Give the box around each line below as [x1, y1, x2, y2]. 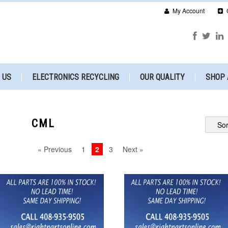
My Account [171, 6, 205, 15]
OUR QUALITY [140, 72, 185, 82]
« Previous [38, 144, 72, 154]
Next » [123, 144, 144, 154]
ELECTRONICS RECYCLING [32, 72, 119, 82]
